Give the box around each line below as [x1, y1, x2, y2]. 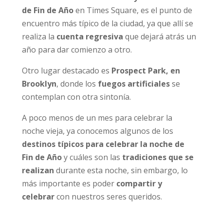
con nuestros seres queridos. [54, 191, 162, 202]
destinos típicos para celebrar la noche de [21, 138, 184, 149]
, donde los [56, 78, 96, 89]
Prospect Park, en [111, 65, 180, 76]
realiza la [21, 31, 56, 42]
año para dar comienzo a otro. [21, 44, 132, 55]
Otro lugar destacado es [21, 65, 111, 76]
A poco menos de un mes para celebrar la [21, 112, 172, 123]
